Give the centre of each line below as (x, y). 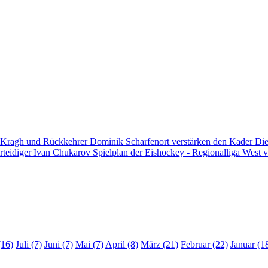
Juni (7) (59, 245)
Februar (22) (204, 245)
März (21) (159, 245)
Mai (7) (89, 245)
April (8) (122, 245)
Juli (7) (29, 245)
